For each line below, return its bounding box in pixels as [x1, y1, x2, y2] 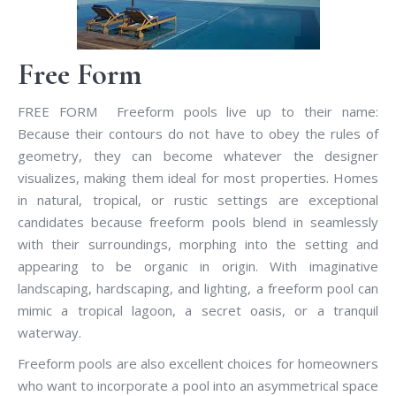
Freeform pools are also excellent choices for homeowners [18, 354, 378, 372]
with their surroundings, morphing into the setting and [18, 234, 378, 253]
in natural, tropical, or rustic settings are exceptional [18, 190, 378, 209]
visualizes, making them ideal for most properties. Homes [18, 168, 378, 187]
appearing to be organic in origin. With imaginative [18, 256, 378, 275]
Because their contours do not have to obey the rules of [18, 124, 378, 142]
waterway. [18, 323, 81, 341]
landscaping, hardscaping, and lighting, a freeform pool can [18, 278, 378, 297]
